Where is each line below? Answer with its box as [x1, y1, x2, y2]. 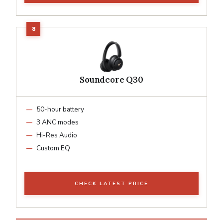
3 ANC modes [36, 117, 79, 127]
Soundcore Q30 [80, 74, 143, 85]
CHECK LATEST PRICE [75, 180, 148, 187]
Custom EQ [36, 143, 70, 153]
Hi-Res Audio [36, 130, 77, 140]
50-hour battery [36, 104, 84, 114]
